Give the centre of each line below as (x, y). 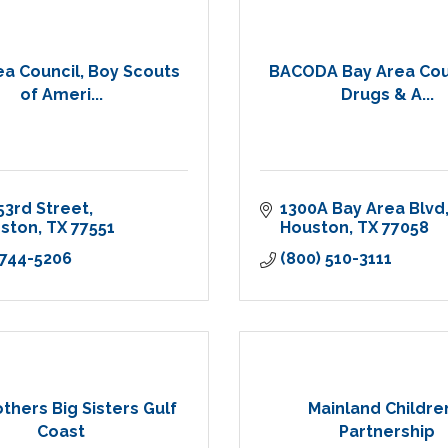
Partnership (387, 431)
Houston (314, 228)
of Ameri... (61, 94)
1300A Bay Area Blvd (362, 209)
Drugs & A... (387, 94)
